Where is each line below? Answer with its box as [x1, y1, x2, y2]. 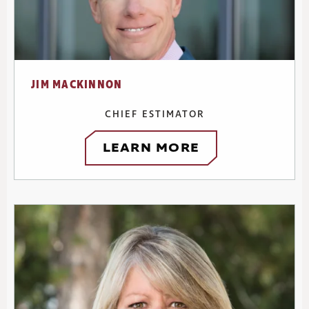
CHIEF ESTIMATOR [104, 108, 205, 121]
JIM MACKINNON [31, 77, 123, 93]
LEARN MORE [102, 140, 199, 157]
